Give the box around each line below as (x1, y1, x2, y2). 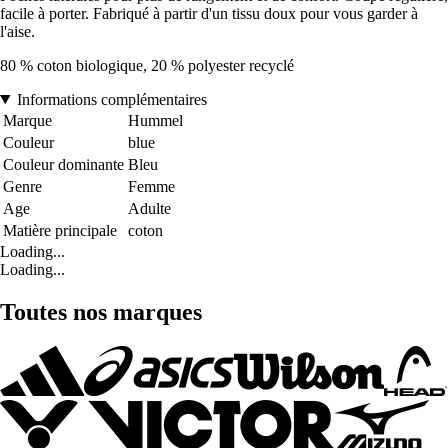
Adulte (128, 199, 171, 217)
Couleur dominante (3, 155, 124, 173)
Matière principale (3, 221, 117, 239)
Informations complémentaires (16, 90, 207, 108)
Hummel (128, 111, 183, 129)
